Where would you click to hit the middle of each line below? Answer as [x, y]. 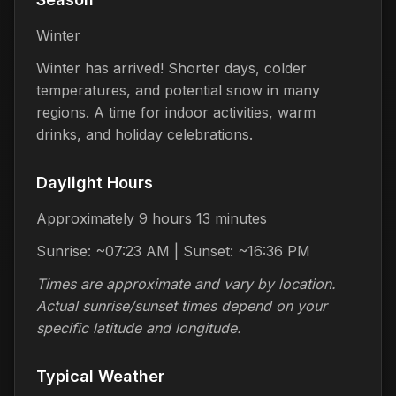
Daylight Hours [95, 182]
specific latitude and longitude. [139, 327]
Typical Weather [100, 376]
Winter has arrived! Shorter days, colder [171, 68]
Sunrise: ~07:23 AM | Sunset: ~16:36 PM [173, 251]
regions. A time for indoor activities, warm [176, 112]
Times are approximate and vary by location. [186, 283]
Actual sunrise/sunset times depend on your [182, 305]
